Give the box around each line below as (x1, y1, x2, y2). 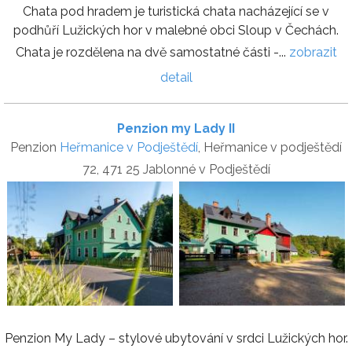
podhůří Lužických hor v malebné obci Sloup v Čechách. (13, 23, 339, 38)
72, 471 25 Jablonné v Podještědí (82, 162, 270, 178)
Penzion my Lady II (117, 121, 235, 137)
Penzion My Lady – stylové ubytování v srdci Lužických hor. (4, 331, 348, 346)
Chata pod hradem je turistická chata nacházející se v (23, 4, 329, 20)
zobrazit (288, 45, 337, 60)
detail (159, 70, 192, 86)
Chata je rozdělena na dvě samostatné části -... (15, 45, 289, 60)
